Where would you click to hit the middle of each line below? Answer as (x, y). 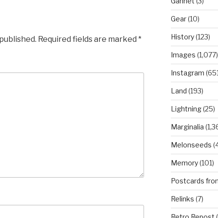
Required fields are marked (88, 39)
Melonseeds (191, 145)
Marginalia (187, 127)
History (182, 36)
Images (183, 54)
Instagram (187, 73)
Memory (184, 163)
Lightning (186, 109)
